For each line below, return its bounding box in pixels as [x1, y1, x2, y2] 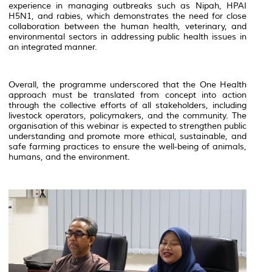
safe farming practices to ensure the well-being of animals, [8, 141, 246, 152]
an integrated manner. [8, 42, 97, 53]
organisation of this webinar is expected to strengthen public [8, 121, 246, 132]
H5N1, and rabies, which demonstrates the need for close [8, 11, 246, 22]
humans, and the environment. [8, 152, 130, 163]
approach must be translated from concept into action [8, 90, 246, 101]
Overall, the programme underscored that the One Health [8, 80, 246, 90]
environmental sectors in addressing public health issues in [8, 32, 246, 42]
